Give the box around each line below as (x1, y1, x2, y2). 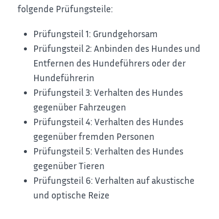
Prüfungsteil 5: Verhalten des (33, 145, 151, 156)
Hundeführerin (33, 71, 95, 83)
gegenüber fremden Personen (33, 130, 155, 142)
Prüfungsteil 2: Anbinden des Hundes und (33, 42, 201, 54)
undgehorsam (102, 27, 158, 39)
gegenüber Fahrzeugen (33, 101, 127, 112)
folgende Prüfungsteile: (18, 3, 113, 15)
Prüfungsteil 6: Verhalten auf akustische (33, 174, 195, 186)
